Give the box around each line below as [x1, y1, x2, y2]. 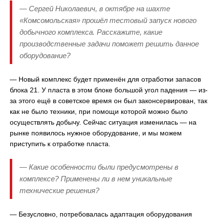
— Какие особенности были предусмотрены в [20, 163, 178, 172]
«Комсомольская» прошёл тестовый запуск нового [20, 16, 197, 25]
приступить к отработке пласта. [10, 140, 110, 148]
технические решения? [20, 186, 99, 195]
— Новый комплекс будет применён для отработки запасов [10, 75, 201, 84]
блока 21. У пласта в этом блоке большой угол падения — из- [10, 86, 208, 94]
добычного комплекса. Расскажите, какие [20, 28, 162, 37]
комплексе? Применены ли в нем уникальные [20, 175, 172, 183]
